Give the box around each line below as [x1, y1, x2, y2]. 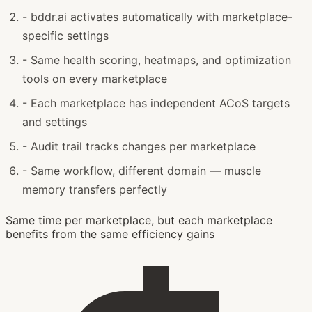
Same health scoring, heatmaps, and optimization [31, 52, 291, 67]
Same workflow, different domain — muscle [31, 163, 261, 178]
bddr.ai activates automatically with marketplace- [31, 9, 292, 24]
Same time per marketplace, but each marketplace [6, 212, 272, 227]
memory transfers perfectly [22, 182, 167, 196]
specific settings [22, 28, 109, 42]
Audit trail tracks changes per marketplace [31, 139, 256, 153]
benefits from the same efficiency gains [6, 226, 214, 241]
